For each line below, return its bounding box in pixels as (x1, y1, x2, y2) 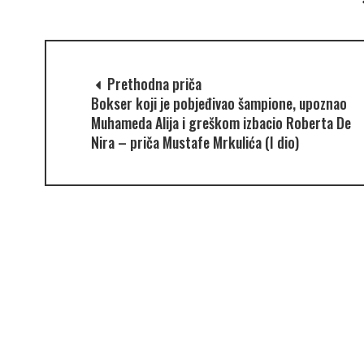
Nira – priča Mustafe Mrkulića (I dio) (90, 131, 299, 153)
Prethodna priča (103, 72, 201, 94)
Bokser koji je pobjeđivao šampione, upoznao (90, 92, 347, 114)
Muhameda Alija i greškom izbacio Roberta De (90, 111, 351, 133)
